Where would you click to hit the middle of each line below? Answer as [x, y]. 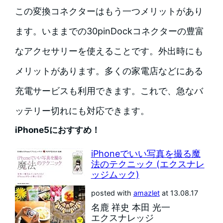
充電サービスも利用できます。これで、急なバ [109, 91]
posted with [112, 193]
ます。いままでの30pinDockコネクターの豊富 [109, 31]
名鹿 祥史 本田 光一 [130, 207]
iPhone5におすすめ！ [57, 130]
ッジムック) [115, 174]
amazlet [146, 193]
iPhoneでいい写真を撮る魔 [146, 153]
